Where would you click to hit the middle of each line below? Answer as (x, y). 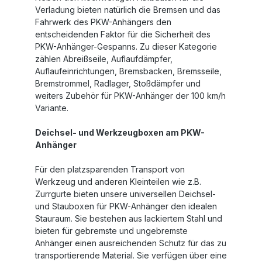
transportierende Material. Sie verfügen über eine (131, 255)
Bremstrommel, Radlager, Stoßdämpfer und (118, 83)
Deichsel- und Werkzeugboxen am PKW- (120, 132)
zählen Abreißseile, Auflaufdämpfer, (104, 59)
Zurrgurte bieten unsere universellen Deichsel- (125, 194)
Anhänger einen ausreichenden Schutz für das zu (131, 243)
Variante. (52, 108)
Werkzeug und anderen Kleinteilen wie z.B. (118, 182)
